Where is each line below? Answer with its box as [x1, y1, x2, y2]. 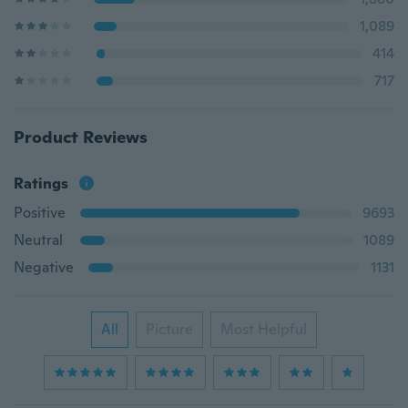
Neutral [14, 230, 63, 250]
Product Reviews [14, 127, 148, 148]
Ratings [14, 174, 68, 193]
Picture [146, 320, 193, 339]
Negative [14, 258, 74, 277]
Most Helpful [220, 320, 307, 339]
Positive [14, 203, 66, 222]
